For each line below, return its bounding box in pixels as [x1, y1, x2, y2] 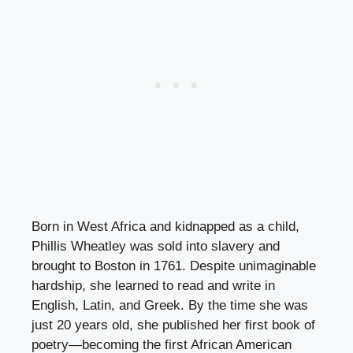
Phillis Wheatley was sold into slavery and [32, 239, 280, 255]
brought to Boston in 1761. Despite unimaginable [32, 258, 316, 274]
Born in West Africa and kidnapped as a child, [32, 219, 299, 235]
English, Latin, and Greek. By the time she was [32, 298, 308, 314]
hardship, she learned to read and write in [32, 278, 275, 294]
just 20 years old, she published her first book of [32, 318, 315, 333]
